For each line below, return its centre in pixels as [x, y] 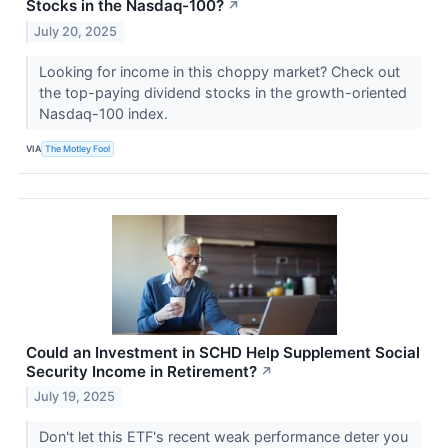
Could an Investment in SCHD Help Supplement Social [223, 352]
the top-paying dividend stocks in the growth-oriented [222, 92]
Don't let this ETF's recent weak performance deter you [223, 437]
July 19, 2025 [75, 397]
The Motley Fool [78, 149]
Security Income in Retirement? [141, 371]
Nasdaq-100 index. [105, 113]
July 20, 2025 [76, 31]
